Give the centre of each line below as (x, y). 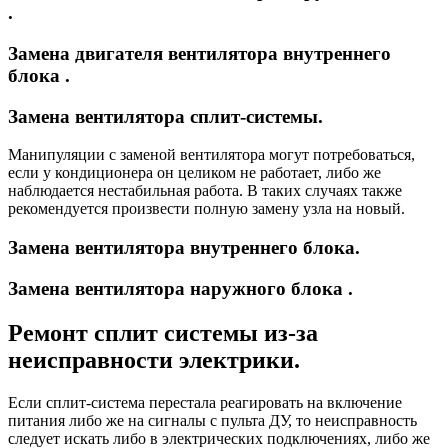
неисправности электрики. (154, 359)
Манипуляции (58, 155)
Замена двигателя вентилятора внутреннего (199, 53)
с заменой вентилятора (187, 155)
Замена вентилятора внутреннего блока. (184, 248)
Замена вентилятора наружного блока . (180, 288)
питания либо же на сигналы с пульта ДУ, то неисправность (212, 420)
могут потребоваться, (340, 155)
